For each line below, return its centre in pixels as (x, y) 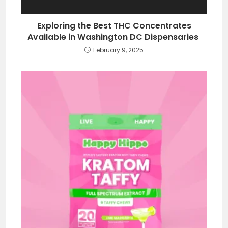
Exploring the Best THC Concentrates (114, 25)
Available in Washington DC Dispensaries (114, 37)
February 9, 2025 (118, 50)
